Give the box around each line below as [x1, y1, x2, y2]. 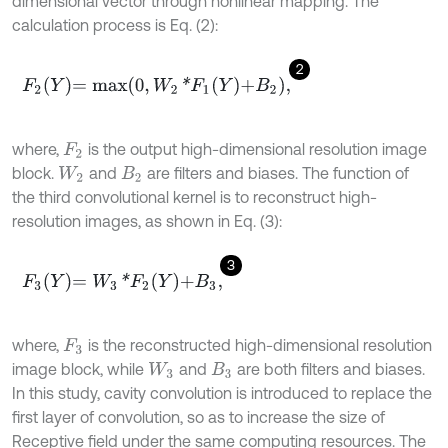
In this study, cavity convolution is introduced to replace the [12, 384, 432, 403]
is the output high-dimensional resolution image [83, 140, 427, 159]
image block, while [12, 360, 148, 379]
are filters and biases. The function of [143, 164, 410, 183]
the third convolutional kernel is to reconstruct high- [12, 188, 377, 207]
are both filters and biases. [233, 360, 426, 379]
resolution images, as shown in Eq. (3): [12, 212, 282, 231]
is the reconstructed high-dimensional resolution [83, 336, 432, 355]
